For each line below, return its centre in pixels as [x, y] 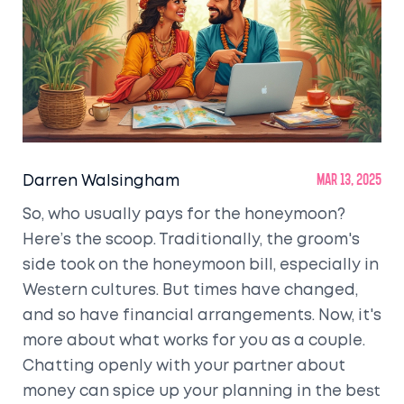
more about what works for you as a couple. [194, 341]
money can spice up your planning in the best [202, 391]
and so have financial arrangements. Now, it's [202, 316]
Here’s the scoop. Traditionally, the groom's [191, 240]
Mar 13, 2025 [349, 181]
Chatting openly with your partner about [184, 366]
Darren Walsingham [101, 181]
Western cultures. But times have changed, [190, 290]
